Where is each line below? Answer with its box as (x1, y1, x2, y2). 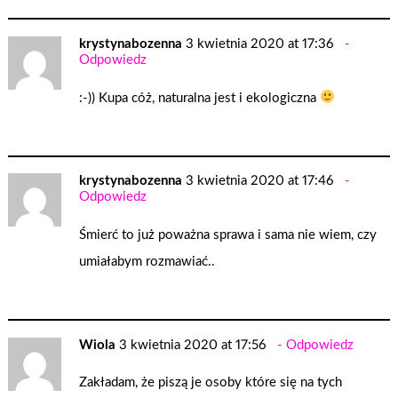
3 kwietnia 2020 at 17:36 (186, 37, 334, 52)
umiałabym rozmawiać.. (79, 255, 216, 269)
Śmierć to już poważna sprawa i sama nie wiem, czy (79, 228, 378, 243)
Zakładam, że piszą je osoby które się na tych (79, 376, 343, 390)
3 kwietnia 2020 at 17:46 (186, 174, 334, 188)
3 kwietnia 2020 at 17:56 (119, 338, 267, 352)
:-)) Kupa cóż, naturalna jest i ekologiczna (79, 91, 321, 105)
